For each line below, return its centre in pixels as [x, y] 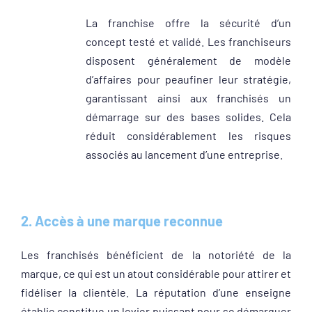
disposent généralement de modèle [189, 60]
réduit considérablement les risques [189, 135]
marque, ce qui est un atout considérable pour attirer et [156, 273]
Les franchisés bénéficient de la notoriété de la [156, 255]
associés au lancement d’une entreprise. [185, 154]
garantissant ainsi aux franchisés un [189, 98]
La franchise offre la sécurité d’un [189, 23]
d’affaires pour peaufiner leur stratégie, [189, 79]
